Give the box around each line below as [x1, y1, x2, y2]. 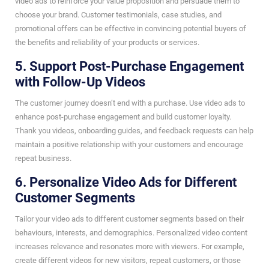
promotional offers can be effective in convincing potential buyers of [15, 23, 246, 33]
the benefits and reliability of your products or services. [15, 37, 199, 47]
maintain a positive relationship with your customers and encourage [15, 139, 243, 149]
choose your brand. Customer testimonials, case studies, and [15, 10, 222, 19]
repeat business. [15, 153, 71, 163]
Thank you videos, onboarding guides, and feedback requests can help [15, 125, 253, 135]
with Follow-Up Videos [15, 74, 145, 89]
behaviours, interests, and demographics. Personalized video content [15, 228, 247, 237]
